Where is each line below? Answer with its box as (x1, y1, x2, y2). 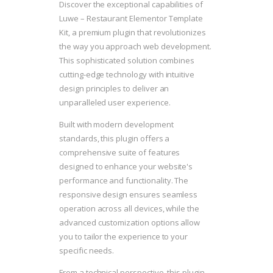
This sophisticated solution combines (59, 55, 195, 66)
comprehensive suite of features (59, 147, 180, 158)
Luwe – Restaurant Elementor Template (59, 13, 204, 24)
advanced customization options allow (59, 217, 200, 229)
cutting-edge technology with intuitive (59, 69, 195, 80)
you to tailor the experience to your (59, 231, 188, 243)
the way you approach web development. (59, 41, 212, 52)
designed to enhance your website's (59, 161, 193, 172)
